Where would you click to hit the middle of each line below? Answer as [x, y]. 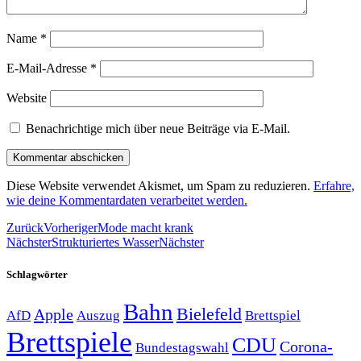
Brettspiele [69, 342]
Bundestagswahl [182, 347]
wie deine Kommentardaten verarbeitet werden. [127, 201]
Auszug [98, 315]
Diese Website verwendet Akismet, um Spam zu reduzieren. [160, 186]
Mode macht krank [145, 228]
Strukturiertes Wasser [105, 243]
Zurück [25, 228]
